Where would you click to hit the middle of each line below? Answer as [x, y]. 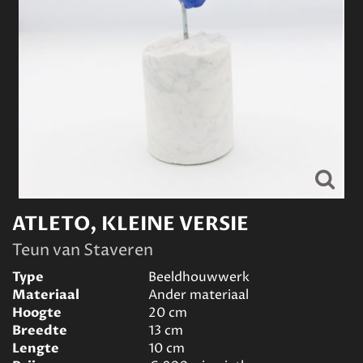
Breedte [40, 331]
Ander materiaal [199, 295]
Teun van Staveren [83, 251]
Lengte [36, 348]
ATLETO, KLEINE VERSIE [130, 224]
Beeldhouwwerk [199, 277]
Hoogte [37, 313]
